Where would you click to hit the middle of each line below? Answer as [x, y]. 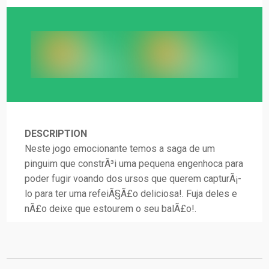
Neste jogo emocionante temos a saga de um [120, 148]
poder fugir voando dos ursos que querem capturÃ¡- [133, 178]
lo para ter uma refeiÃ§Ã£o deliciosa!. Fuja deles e [131, 193]
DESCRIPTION [56, 133]
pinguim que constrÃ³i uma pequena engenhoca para [134, 163]
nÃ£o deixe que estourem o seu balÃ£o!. [111, 208]
